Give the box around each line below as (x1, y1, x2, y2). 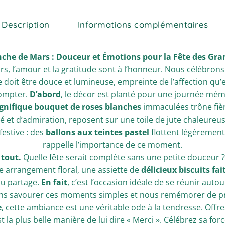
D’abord (29, 89, 61, 100)
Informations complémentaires (77, 19, 208, 30)
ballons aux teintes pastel (46, 127, 149, 138)
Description (2, 19, 50, 30)
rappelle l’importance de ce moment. (43, 139, 182, 150)
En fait (41, 177, 67, 188)
